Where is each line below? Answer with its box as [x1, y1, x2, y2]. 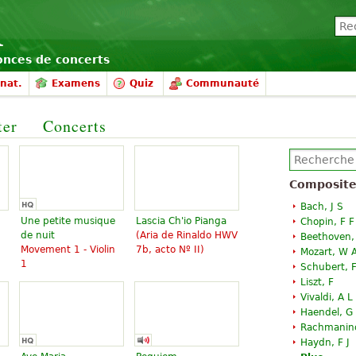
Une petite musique [21, 215, 115, 226]
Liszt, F [300, 277, 334, 288]
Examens [52, 78, 100, 89]
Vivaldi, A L [300, 292, 353, 303]
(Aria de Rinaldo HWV [136, 230, 238, 241]
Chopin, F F [300, 216, 354, 227]
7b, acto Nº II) [136, 244, 204, 255]
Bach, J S [300, 201, 343, 212]
